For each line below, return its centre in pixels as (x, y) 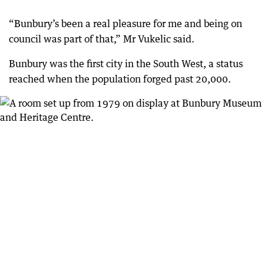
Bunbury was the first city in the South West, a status (126, 64)
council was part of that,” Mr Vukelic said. (102, 39)
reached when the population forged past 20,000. (120, 79)
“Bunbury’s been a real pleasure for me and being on (126, 24)
